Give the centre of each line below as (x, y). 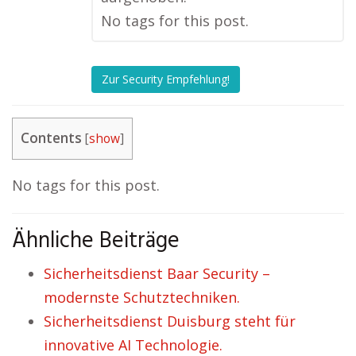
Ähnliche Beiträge (96, 242)
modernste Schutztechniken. (142, 298)
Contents (51, 138)
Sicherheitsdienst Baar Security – (157, 274)
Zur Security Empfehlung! (166, 79)
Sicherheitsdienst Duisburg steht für (170, 321)
